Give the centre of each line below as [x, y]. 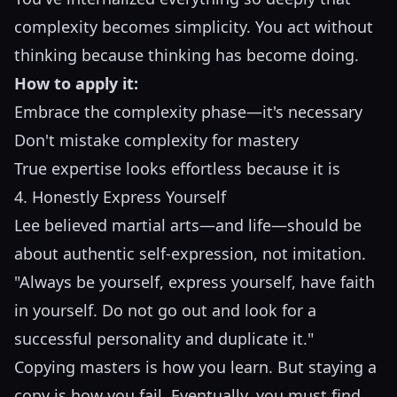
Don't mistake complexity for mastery [156, 140]
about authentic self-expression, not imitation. [190, 254]
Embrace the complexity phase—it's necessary [188, 112]
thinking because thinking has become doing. [187, 55]
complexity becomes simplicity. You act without [194, 27]
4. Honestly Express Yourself [120, 197]
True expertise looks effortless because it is [177, 169]
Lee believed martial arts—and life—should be [188, 226]
